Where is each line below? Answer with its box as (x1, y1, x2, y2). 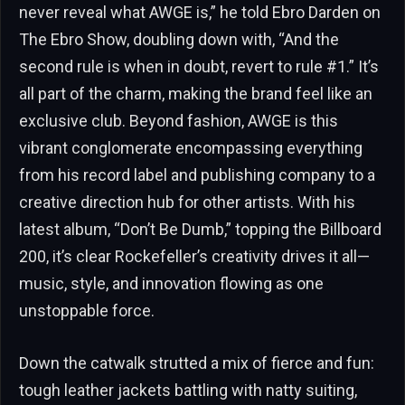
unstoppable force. (19, 301, 155, 321)
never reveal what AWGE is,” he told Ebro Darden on (19, 3, 381, 23)
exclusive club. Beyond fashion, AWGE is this (19, 111, 338, 131)
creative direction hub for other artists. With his (19, 193, 355, 212)
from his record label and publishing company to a (19, 165, 375, 185)
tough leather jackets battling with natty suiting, (19, 381, 357, 400)
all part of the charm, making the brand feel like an (19, 84, 372, 104)
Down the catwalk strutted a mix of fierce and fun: (19, 353, 374, 373)
